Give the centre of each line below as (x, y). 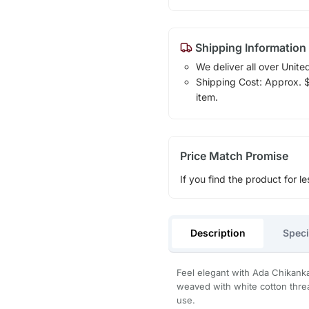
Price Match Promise (234, 156)
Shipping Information (249, 48)
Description (218, 232)
